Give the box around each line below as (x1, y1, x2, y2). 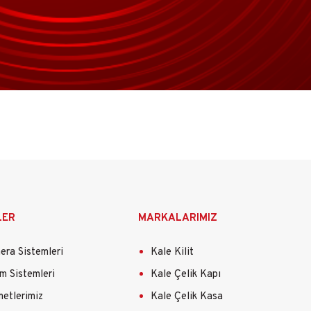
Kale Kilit (150, 245, 194, 259)
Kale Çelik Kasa (150, 290, 223, 304)
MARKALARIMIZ (137, 212, 217, 226)
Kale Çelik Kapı (150, 267, 221, 281)
